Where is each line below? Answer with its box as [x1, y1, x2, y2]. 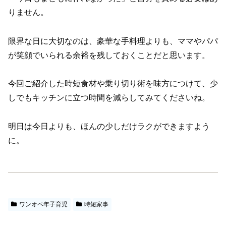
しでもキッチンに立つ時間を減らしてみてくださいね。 [8, 93, 210, 102]
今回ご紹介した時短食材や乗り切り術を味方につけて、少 [8, 79, 218, 88]
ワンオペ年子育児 [19, 201, 68, 208]
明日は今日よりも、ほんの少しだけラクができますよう [8, 122, 210, 131]
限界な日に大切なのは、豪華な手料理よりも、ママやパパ [8, 36, 218, 45]
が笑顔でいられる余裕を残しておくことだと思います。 [8, 50, 210, 60]
